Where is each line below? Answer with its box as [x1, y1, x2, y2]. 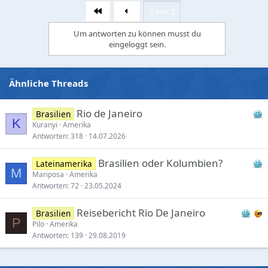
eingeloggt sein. [108, 38, 166, 50]
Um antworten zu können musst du [73, 28, 201, 39]
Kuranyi [32, 119, 57, 130]
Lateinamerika [35, 157, 92, 169]
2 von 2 [148, 5, 175, 17]
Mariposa [32, 169, 64, 179]
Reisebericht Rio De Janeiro [76, 205, 205, 220]
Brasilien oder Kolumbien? [98, 156, 223, 170]
